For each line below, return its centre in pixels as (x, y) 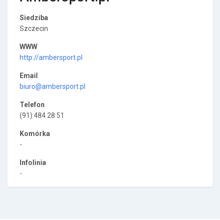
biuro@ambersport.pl (53, 86)
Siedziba (34, 18)
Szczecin (34, 28)
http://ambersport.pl (51, 57)
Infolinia (33, 163)
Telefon (32, 105)
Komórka (35, 134)
